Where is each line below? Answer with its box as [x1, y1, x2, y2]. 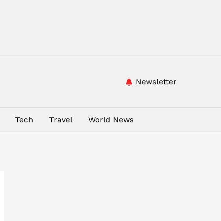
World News [88, 115, 134, 124]
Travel [49, 115, 73, 124]
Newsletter [135, 77, 177, 86]
